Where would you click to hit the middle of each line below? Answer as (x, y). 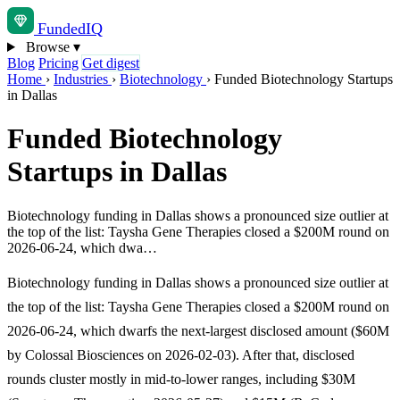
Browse (47, 47)
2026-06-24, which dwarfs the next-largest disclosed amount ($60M (198, 330)
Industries (83, 79)
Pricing (58, 63)
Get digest (111, 63)
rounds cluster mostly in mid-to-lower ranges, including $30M (181, 379)
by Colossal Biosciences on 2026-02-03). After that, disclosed (181, 354)
